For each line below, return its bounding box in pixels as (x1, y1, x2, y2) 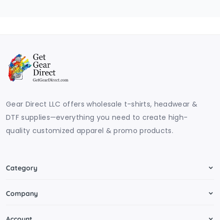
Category (6, 163, 37, 172)
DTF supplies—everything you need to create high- (6, 112, 188, 122)
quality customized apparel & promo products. (6, 125, 174, 136)
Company (6, 189, 38, 198)
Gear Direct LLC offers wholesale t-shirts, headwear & (6, 99, 197, 109)
